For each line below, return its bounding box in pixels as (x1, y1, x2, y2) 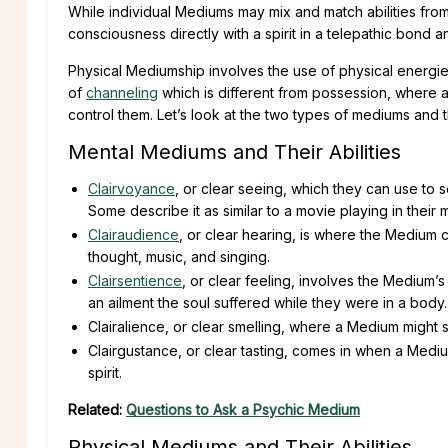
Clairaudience (88, 225, 179, 243)
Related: (68, 400, 126, 418)
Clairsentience (88, 271, 182, 289)
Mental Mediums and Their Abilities (68, 139, 401, 164)
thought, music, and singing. (88, 247, 270, 265)
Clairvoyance (88, 179, 175, 197)
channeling (86, 83, 158, 101)
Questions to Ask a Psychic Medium (126, 400, 360, 418)
